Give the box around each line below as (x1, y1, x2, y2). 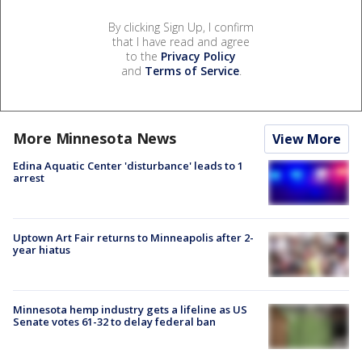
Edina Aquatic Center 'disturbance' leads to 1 (13, 158, 243, 173)
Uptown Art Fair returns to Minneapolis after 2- (13, 229, 254, 245)
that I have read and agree (112, 33, 250, 49)
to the (126, 48, 161, 64)
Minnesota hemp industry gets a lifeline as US (13, 302, 247, 318)
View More (272, 129, 341, 148)
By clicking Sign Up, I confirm (108, 19, 254, 35)
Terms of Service (144, 62, 239, 78)
